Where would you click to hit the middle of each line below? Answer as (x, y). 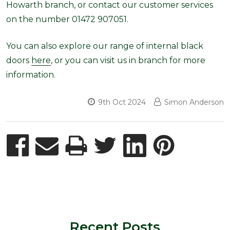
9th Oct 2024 (122, 102)
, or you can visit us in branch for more (128, 61)
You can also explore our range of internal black (105, 46)
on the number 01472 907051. (67, 20)
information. (31, 75)
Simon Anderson (194, 102)
